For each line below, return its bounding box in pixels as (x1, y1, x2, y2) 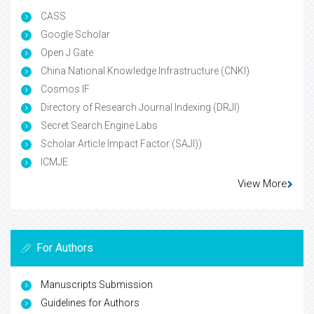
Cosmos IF (39, 83, 90, 95)
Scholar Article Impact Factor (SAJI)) (39, 138, 202, 150)
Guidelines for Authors (41, 297, 139, 309)
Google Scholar (39, 29, 110, 41)
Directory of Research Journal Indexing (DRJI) (39, 102, 240, 114)
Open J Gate (39, 47, 93, 59)
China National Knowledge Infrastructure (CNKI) (39, 65, 250, 77)
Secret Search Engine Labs (39, 120, 158, 132)
